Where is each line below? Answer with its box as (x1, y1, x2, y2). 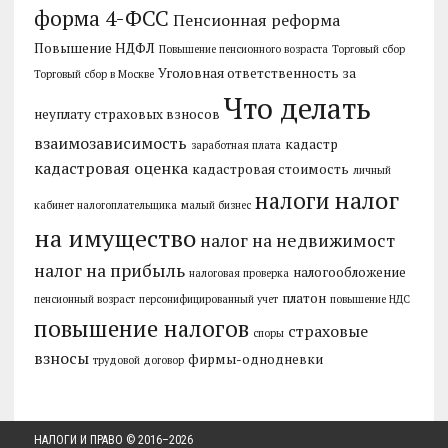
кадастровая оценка (33, 157, 188, 180)
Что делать (223, 89, 371, 128)
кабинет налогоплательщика (33, 198, 177, 213)
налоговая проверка (188, 266, 289, 281)
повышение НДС (329, 292, 410, 307)
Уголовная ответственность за (157, 64, 356, 83)
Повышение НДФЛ (33, 39, 155, 58)
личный (352, 163, 391, 178)
